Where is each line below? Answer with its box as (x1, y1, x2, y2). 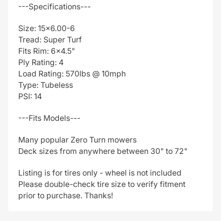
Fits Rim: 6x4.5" (18, 46, 75, 56)
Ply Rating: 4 (18, 57, 64, 67)
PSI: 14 (18, 91, 42, 101)
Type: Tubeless (18, 80, 73, 90)
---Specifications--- (18, 1, 91, 11)
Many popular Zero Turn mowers (18, 135, 137, 145)
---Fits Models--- (18, 113, 80, 123)
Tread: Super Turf (18, 35, 82, 44)
